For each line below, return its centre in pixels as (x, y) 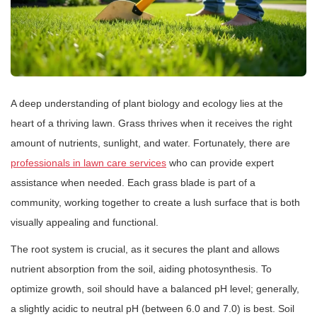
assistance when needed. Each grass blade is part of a (133, 183)
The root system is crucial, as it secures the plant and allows (145, 249)
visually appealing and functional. (85, 223)
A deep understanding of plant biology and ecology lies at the (147, 104)
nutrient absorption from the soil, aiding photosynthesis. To (141, 269)
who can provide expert (220, 163)
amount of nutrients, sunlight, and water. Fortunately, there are (150, 143)
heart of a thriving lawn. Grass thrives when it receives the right (151, 123)
